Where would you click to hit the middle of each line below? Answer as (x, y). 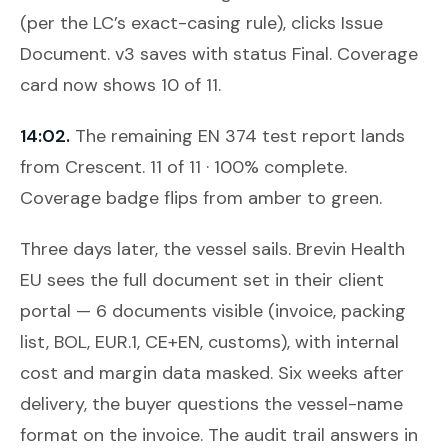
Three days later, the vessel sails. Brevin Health (212, 248)
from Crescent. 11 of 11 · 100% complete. (183, 166)
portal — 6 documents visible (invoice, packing (213, 310)
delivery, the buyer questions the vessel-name (211, 403)
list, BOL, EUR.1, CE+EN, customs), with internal (209, 341)
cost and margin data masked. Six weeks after (212, 372)
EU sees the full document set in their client (202, 279)
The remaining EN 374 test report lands (240, 135)
